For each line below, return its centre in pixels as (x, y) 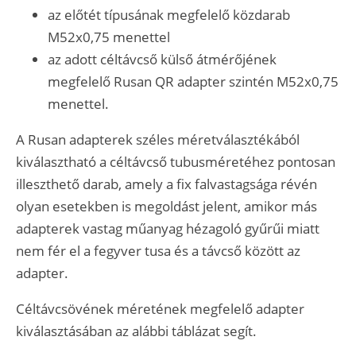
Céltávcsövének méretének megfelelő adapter (160, 309)
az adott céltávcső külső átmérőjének (162, 60)
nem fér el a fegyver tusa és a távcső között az (158, 251)
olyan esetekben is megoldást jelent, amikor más (166, 207)
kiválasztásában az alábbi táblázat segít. (136, 331)
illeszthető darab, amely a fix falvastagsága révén (166, 184)
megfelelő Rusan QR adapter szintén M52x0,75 (193, 82)
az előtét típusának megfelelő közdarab (169, 15)
